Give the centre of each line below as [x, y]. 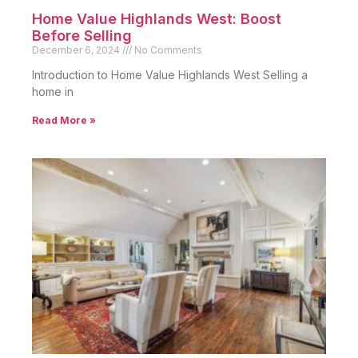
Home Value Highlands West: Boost [157, 18]
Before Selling [82, 35]
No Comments [167, 50]
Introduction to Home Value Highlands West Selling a [170, 74]
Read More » [64, 120]
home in [53, 91]
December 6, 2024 [77, 50]
